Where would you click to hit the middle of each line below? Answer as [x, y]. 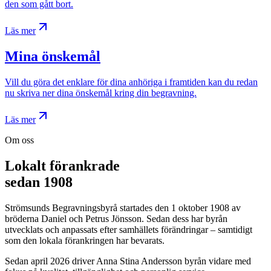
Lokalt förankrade [62, 165]
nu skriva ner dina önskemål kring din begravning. [101, 93]
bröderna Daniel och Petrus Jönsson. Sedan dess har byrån [116, 218]
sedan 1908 [39, 182]
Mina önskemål [53, 57]
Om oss [19, 140]
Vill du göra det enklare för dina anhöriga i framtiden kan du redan [131, 82]
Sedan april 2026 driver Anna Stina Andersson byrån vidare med [128, 261]
